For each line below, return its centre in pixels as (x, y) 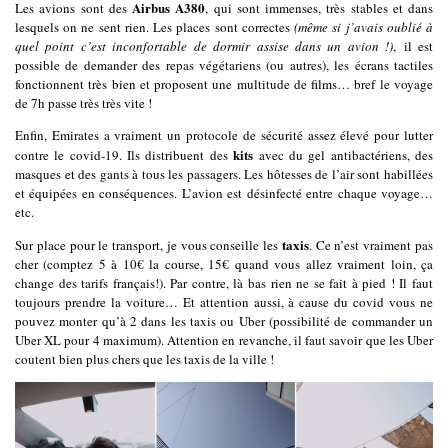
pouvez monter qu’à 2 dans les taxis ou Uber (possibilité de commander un (224, 321)
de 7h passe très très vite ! (83, 103)
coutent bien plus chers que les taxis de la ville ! (144, 359)
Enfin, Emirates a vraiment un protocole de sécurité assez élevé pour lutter (224, 135)
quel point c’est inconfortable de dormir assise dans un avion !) (204, 46)
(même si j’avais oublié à (364, 27)
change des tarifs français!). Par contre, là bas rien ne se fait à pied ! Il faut (224, 283)
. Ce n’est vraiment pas (371, 245)
